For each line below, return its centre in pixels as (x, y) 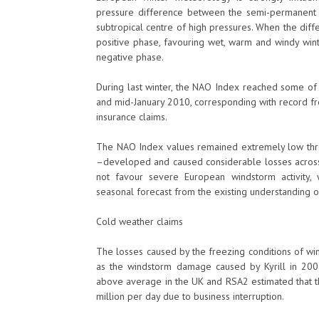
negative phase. (130, 57)
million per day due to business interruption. (190, 296)
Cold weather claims (140, 221)
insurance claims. (132, 117)
